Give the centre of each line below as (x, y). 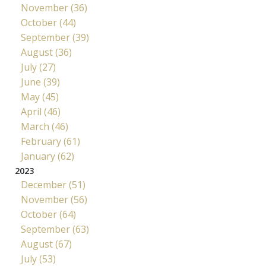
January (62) (47, 156)
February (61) (50, 141)
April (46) (41, 111)
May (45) (40, 96)
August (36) (46, 52)
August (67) (46, 244)
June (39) (40, 82)
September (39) (55, 37)
